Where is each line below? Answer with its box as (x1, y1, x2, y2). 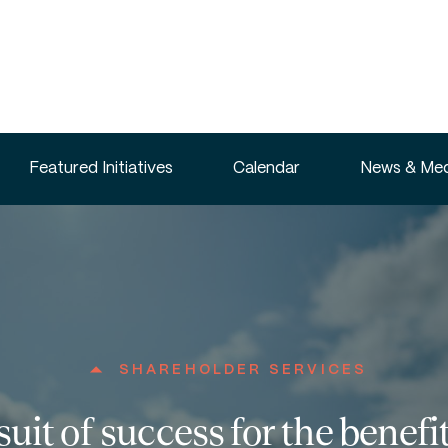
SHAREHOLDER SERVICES (118, 363, 368, 378)
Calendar (233, 161, 300, 177)
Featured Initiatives (29, 161, 173, 177)
